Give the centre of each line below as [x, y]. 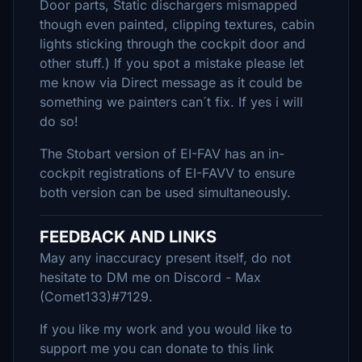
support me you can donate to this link [157, 348]
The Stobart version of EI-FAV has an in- [162, 154]
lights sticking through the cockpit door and [173, 44]
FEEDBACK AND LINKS [128, 237]
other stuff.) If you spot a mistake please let [172, 63]
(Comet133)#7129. [96, 297]
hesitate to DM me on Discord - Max [150, 277]
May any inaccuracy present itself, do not [165, 258]
